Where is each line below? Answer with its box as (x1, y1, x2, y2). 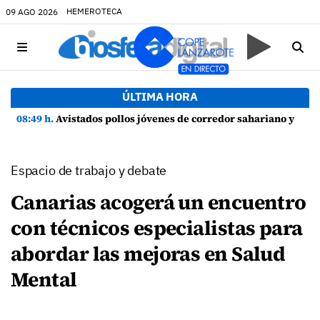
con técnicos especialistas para (11, 214, 303, 241)
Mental (11, 266, 77, 293)
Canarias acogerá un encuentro (11, 189, 306, 216)
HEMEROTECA (66, 6, 122, 16)
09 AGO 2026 (6, 6, 58, 17)
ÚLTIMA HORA (122, 89, 198, 104)
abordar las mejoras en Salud (11, 240, 286, 267)
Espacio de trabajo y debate (11, 162, 167, 179)
